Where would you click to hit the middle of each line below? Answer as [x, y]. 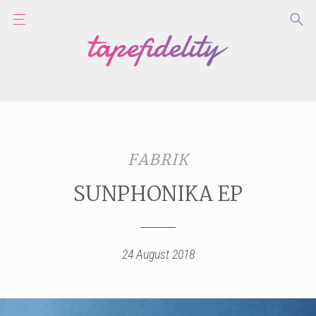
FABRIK [158, 160]
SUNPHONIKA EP [158, 195]
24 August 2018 [158, 254]
